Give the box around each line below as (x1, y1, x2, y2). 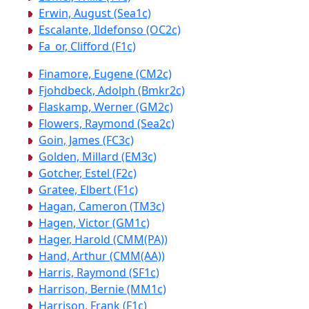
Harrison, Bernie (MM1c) (39, 281, 166, 297)
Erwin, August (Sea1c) (39, 6, 151, 21)
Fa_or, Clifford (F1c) (39, 39, 136, 54)
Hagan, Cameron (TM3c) (39, 199, 165, 215)
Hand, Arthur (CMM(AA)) (39, 248, 165, 264)
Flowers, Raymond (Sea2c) (39, 116, 175, 132)
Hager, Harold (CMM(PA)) (39, 232, 168, 248)
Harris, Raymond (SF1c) (39, 265, 159, 281)
